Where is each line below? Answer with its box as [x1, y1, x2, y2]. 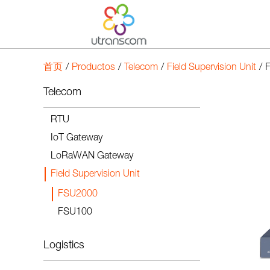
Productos [72, 63, 115, 73]
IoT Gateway [51, 134, 102, 143]
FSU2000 [58, 190, 98, 199]
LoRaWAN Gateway [51, 152, 133, 162]
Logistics [43, 240, 84, 251]
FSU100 [58, 208, 92, 218]
